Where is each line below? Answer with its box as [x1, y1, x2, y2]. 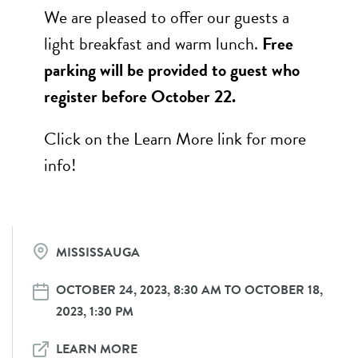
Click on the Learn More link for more [44, 125, 306, 152]
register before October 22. [44, 83, 236, 109]
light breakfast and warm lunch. [44, 30, 262, 57]
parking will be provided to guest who [44, 57, 300, 83]
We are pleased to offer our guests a [44, 4, 289, 30]
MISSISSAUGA [56, 243, 140, 262]
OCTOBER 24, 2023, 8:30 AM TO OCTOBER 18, [56, 280, 323, 300]
